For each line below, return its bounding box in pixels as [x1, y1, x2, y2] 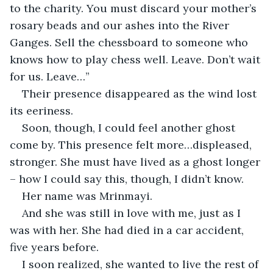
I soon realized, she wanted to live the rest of [22, 257, 261, 271]
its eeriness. [10, 103, 73, 118]
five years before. [10, 239, 99, 254]
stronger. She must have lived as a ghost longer [10, 154, 263, 169]
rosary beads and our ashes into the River [10, 18, 232, 32]
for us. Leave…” [10, 69, 90, 83]
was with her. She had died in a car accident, [10, 222, 247, 237]
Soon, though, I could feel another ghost [22, 120, 238, 135]
